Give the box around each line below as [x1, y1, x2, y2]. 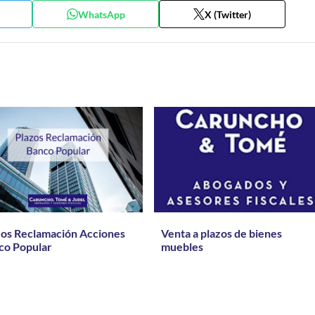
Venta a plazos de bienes [160, 226, 282, 240]
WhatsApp [77, 8, 125, 20]
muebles [160, 240, 203, 253]
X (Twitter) [205, 8, 252, 20]
